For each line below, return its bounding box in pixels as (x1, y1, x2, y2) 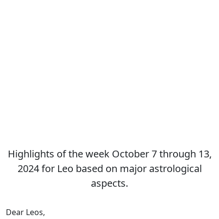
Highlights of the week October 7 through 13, (7, 147, 212, 160)
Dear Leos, (6, 207, 45, 218)
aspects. (91, 176, 128, 190)
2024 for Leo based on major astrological (17, 162, 202, 175)
